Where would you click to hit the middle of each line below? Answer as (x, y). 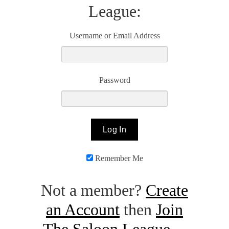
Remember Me (118, 158)
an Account (83, 209)
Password (114, 80)
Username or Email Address (114, 36)
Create (167, 190)
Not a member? (93, 190)
